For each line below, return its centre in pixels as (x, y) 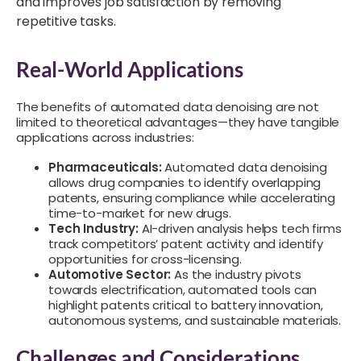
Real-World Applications (130, 69)
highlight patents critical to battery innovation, (186, 305)
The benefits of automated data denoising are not (168, 106)
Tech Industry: (93, 228)
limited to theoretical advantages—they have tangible (178, 122)
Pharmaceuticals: (105, 167)
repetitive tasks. (66, 21)
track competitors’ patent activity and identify (186, 243)
